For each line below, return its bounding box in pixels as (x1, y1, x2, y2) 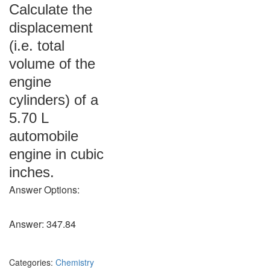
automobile (9, 128, 78, 144)
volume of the (9, 55, 95, 72)
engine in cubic (9, 146, 104, 162)
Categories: (9, 256, 53, 268)
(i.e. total (9, 37, 64, 54)
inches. (9, 164, 54, 180)
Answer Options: (9, 183, 80, 196)
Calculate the (9, 1, 92, 17)
